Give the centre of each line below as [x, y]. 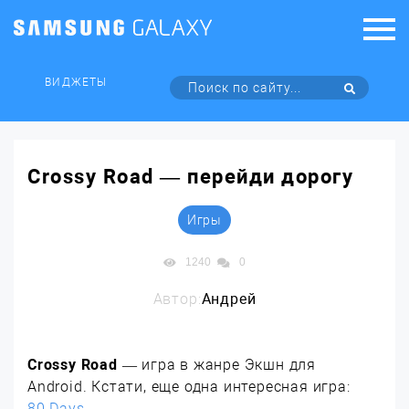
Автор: [177, 299]
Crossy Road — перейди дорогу [190, 177]
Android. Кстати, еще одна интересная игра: [191, 387]
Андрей [229, 299]
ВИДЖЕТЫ [76, 82]
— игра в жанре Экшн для [219, 365]
